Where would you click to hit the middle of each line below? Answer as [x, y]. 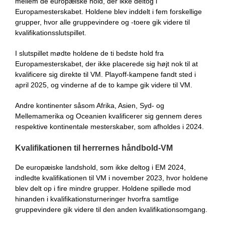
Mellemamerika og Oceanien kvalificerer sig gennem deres [108, 116]
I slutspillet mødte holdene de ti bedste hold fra [89, 53]
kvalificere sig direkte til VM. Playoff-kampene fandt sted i [105, 74]
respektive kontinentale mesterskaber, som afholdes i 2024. [109, 126]
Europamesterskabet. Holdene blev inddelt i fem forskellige [108, 11]
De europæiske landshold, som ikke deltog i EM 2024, [100, 167]
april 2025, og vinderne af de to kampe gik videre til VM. [104, 85]
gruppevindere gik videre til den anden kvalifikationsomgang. [111, 209]
